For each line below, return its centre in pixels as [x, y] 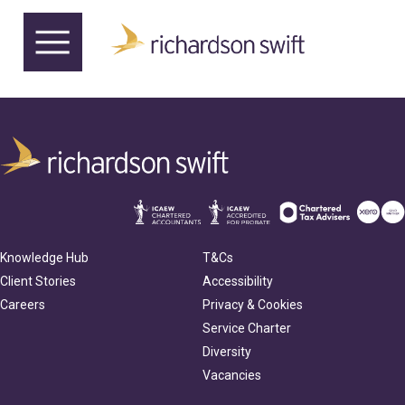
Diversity [227, 352]
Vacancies [232, 376]
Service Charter [247, 329]
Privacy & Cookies [253, 305]
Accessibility [238, 282]
